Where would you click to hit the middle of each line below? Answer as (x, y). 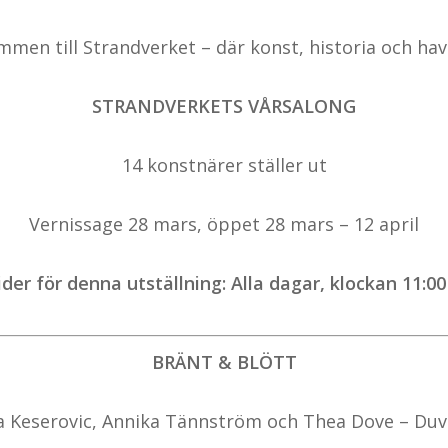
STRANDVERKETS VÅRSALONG (224, 106)
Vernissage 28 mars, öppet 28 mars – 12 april (224, 224)
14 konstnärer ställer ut (224, 165)
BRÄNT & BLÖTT (224, 362)
